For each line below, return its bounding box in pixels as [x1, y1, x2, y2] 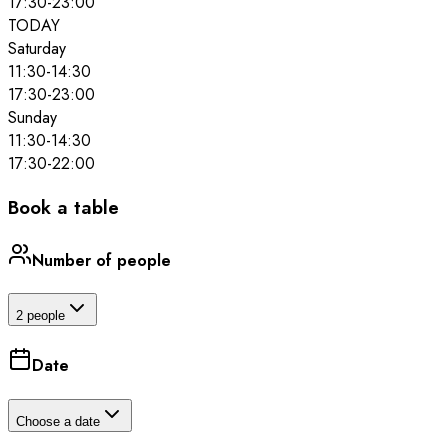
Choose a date [16, 413, 100, 429]
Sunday [8, 105, 57, 129]
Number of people [32, 248, 171, 272]
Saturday [8, 36, 66, 60]
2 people [16, 308, 65, 324]
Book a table [8, 193, 119, 221]
